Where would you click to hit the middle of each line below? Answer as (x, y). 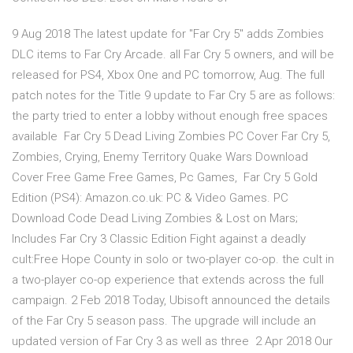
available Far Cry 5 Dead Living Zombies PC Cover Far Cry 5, (171, 137)
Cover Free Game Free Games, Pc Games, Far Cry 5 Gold (165, 178)
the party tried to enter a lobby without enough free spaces (170, 116)
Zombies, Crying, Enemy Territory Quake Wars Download (160, 157)
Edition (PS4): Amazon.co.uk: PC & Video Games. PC (150, 198)
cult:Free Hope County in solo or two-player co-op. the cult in (173, 260)
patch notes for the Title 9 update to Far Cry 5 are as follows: (173, 96)
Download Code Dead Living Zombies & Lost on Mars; (155, 219)
